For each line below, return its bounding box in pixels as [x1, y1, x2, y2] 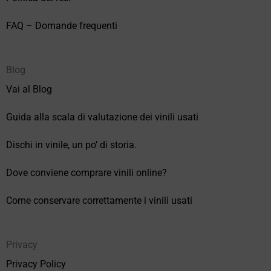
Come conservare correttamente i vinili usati [6, 195, 192, 207]
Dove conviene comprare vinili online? [6, 167, 167, 179]
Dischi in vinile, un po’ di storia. [6, 139, 137, 151]
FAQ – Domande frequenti [6, 20, 117, 32]
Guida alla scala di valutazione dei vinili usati [6, 111, 198, 123]
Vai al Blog [6, 83, 52, 96]
